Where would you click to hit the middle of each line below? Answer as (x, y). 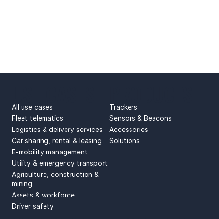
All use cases (32, 107)
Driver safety (33, 207)
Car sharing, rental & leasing (56, 141)
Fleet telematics (37, 119)
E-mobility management (49, 152)
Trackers (123, 107)
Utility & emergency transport (59, 164)
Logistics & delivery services (57, 130)
